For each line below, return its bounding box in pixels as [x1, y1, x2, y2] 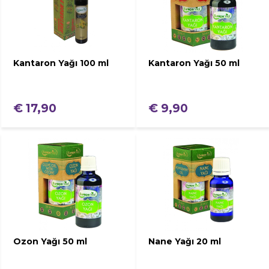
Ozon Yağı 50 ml [13, 236, 87, 247]
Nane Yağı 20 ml [148, 236, 221, 247]
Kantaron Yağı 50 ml [148, 58, 240, 68]
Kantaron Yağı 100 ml [13, 58, 109, 68]
